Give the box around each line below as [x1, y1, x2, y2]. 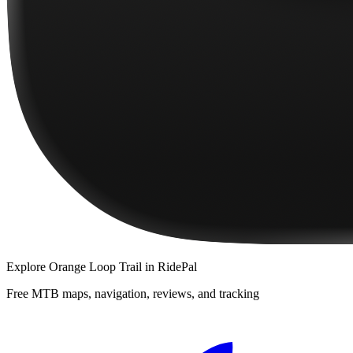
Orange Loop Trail [49, 260, 142, 274]
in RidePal [142, 260, 197, 274]
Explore [6, 260, 49, 274]
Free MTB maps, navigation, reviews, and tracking [6, 287, 259, 301]
